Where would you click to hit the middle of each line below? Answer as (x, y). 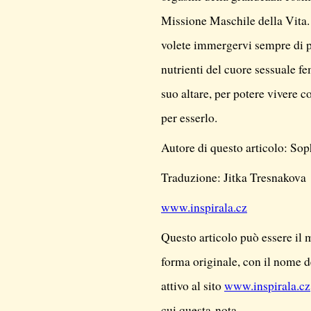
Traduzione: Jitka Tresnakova (234, 177)
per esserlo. (189, 118)
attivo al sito (193, 286)
